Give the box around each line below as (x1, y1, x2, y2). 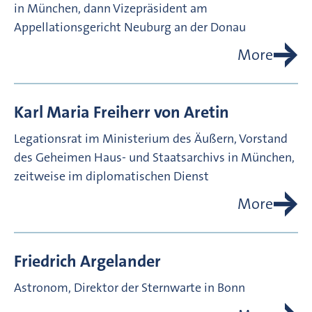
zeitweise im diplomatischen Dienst (14, 168, 209, 185)
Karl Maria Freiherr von (14, 101, 180, 124)
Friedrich (14, 250, 77, 273)
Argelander (80, 250, 161, 273)
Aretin (184, 101, 229, 124)
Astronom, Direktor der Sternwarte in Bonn (14, 279, 245, 297)
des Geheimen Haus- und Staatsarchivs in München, (14, 149, 295, 166)
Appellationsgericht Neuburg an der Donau (14, 19, 246, 36)
